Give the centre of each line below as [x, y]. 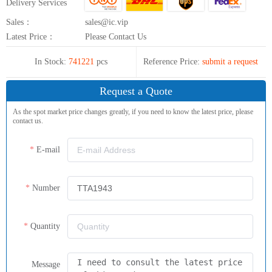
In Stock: [50, 61]
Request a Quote [136, 91]
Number [46, 188]
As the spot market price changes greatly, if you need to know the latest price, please [133, 111]
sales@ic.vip [107, 22]
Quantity [45, 226]
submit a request [230, 61]
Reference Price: [171, 61]
